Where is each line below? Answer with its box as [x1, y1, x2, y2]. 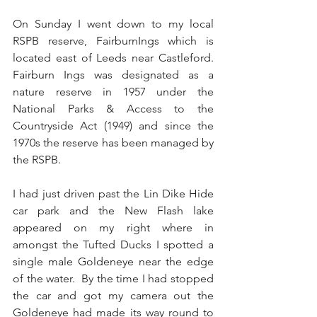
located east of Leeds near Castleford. [13, 50, 214, 64]
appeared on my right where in [13, 220, 214, 234]
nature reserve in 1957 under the [13, 84, 214, 98]
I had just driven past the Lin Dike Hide [13, 186, 214, 200]
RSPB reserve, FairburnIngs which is [13, 33, 214, 47]
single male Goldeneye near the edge [13, 254, 214, 268]
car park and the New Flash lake [13, 203, 214, 217]
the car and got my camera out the [13, 288, 214, 302]
